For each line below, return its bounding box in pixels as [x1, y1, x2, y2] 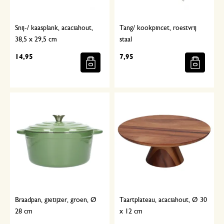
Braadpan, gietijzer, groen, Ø [15, 196, 96, 204]
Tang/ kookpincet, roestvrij [119, 24, 196, 32]
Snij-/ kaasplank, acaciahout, [15, 24, 93, 32]
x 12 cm [119, 208, 142, 215]
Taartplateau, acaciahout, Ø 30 [119, 196, 207, 204]
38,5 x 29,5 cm [15, 36, 57, 43]
